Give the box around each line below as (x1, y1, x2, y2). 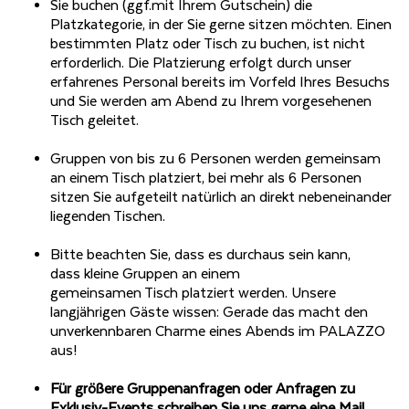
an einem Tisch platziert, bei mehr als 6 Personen (50, 169, 362, 189)
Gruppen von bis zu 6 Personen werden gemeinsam (50, 150, 381, 170)
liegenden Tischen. (50, 207, 165, 227)
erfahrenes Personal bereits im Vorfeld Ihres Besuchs (50, 73, 390, 93)
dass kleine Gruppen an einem (50, 265, 240, 285)
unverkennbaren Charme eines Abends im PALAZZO (50, 322, 385, 342)
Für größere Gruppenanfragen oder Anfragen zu (50, 380, 355, 400)
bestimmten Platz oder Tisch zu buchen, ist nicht (50, 35, 365, 55)
